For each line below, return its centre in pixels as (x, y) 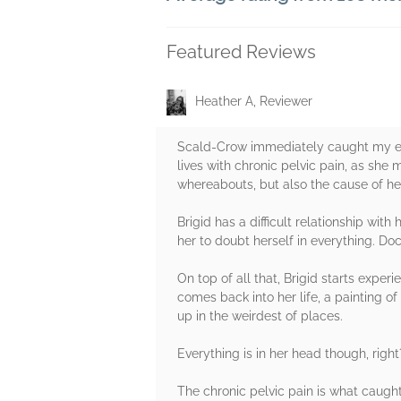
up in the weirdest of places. (260, 316)
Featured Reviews (241, 52)
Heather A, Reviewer (254, 102)
